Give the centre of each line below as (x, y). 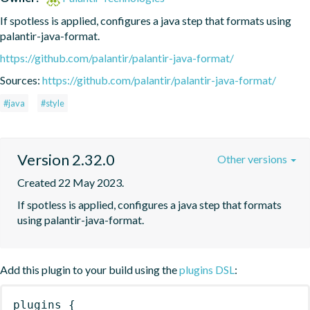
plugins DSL (207, 269)
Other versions (253, 158)
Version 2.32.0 (66, 159)
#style (53, 103)
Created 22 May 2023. (71, 182)
